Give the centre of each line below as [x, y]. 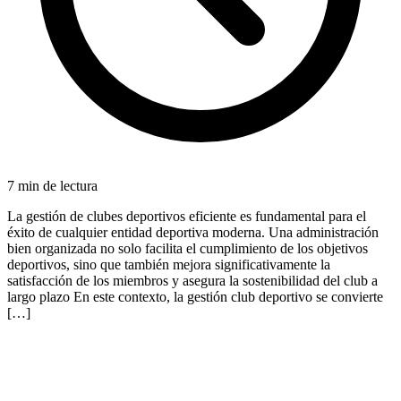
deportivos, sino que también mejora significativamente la [169, 264]
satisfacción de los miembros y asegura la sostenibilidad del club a [192, 280]
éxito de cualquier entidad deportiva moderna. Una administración [193, 232]
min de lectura [56, 185]
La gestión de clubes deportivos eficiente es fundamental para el [187, 216]
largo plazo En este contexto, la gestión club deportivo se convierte [195, 296]
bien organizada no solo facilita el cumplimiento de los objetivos [188, 248]
